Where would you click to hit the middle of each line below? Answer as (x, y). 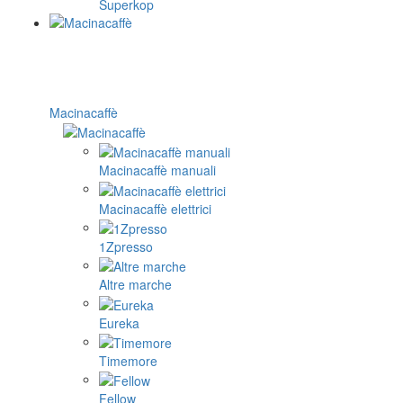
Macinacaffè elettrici (155, 208)
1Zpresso (126, 246)
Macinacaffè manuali (157, 170)
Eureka (119, 322)
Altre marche (135, 285)
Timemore (128, 360)
